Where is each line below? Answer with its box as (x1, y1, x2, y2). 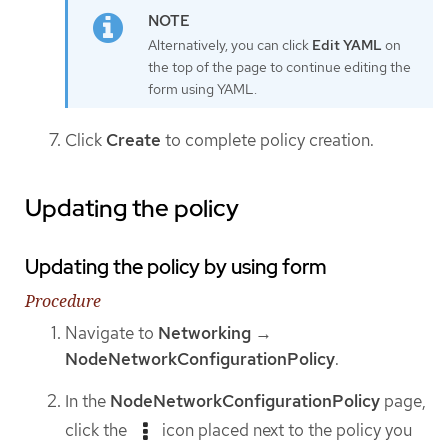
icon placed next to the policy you (158, 418, 412, 441)
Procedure (25, 289, 101, 312)
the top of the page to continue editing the (148, 57, 411, 76)
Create (106, 128, 161, 151)
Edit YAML (312, 35, 382, 54)
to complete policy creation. (161, 128, 374, 151)
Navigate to (65, 321, 158, 344)
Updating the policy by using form (25, 253, 327, 280)
